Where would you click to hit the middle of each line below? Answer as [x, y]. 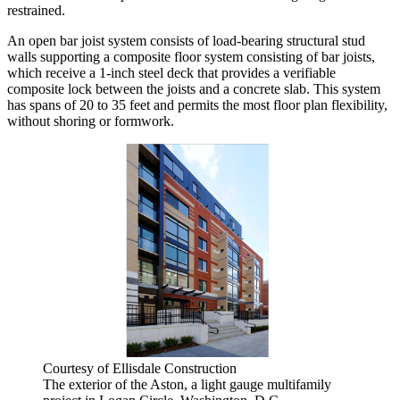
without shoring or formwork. [91, 121]
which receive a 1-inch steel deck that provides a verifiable [171, 72]
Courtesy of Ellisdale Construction [140, 369]
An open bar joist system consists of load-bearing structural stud [186, 40]
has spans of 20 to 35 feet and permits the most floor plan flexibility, [197, 104]
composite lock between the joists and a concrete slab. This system [194, 88]
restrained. [36, 10]
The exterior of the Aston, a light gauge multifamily [187, 385]
